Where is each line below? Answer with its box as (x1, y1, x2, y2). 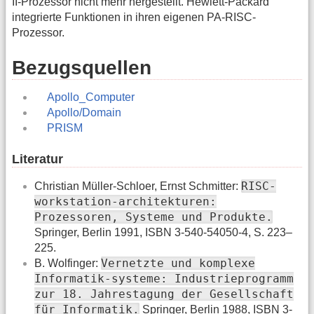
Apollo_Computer (47, 91, 135, 104)
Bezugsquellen (12, 57, 151, 79)
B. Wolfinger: (34, 257, 101, 269)
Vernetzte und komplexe (101, 256, 255, 270)
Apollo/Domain (47, 107, 121, 119)
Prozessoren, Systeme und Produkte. (34, 210, 273, 224)
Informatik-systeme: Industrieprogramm (34, 271, 294, 285)
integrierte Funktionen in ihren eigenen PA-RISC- (12, 11, 256, 23)
